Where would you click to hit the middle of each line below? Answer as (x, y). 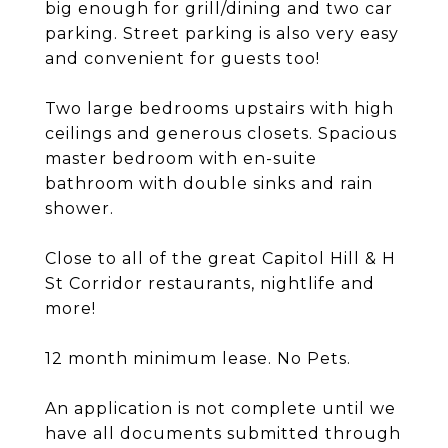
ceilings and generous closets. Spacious (221, 133)
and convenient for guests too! (182, 58)
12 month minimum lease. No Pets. (198, 358)
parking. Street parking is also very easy (222, 33)
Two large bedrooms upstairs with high (219, 108)
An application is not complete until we (220, 408)
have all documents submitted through (223, 433)
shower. (79, 208)
